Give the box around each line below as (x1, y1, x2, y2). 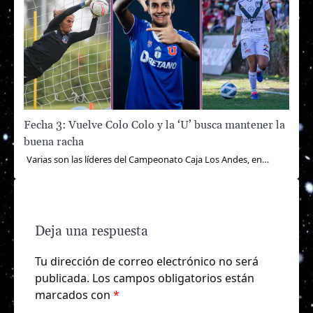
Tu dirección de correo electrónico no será (35, 253, 259, 269)
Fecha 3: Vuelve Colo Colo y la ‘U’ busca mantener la (24, 117, 285, 132)
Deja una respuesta (35, 223, 148, 240)
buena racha (24, 134, 84, 149)
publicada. (35, 270, 89, 286)
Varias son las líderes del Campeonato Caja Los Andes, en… (27, 152, 269, 166)
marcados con (35, 286, 113, 303)
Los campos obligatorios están (92, 270, 254, 286)
